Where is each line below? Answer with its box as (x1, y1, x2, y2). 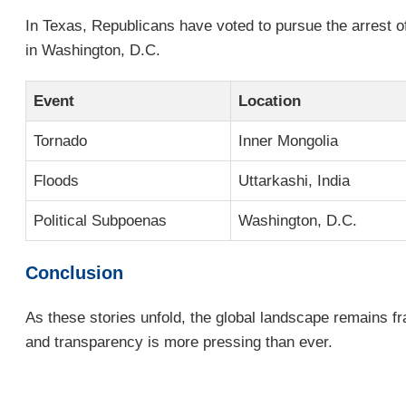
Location (238, 92, 301, 110)
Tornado (34, 131, 87, 150)
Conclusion (25, 262, 123, 283)
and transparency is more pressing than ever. (25, 333, 333, 351)
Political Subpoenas (34, 211, 167, 229)
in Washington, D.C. (25, 41, 160, 59)
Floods (34, 171, 79, 189)
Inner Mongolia (238, 131, 338, 150)
